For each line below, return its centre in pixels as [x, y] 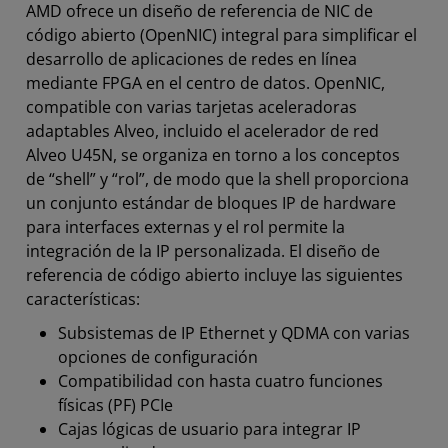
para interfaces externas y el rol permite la [185, 227]
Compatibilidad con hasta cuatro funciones [220, 381]
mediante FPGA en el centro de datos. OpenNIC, [205, 83]
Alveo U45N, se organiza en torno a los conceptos [213, 155]
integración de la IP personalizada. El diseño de [203, 251]
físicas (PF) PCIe [115, 405]
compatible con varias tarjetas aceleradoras [191, 107]
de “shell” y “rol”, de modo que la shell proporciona [217, 179]
